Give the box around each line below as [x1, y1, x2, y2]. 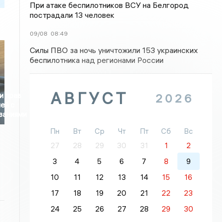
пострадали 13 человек [30, 10, 115, 20]
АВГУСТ [51, 89, 129, 108]
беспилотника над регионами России [30, 55, 164, 65]
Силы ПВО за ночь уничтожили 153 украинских [30, 45, 198, 55]
